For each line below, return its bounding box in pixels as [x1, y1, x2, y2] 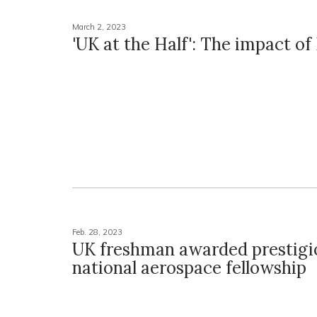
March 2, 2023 [72, 22, 126, 33]
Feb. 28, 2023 [72, 227, 122, 238]
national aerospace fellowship [72, 257, 306, 279]
